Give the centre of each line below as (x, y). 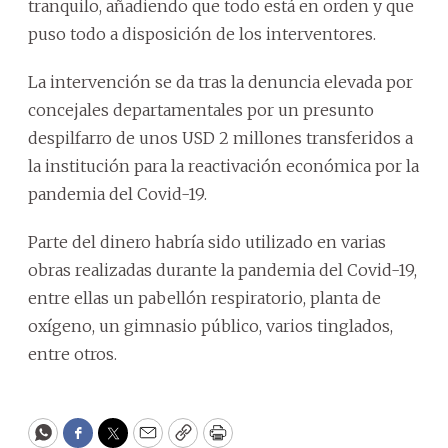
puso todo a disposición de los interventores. (202, 33)
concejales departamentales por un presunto (201, 109)
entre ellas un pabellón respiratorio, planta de (204, 297)
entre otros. (72, 353)
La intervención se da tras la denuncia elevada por (220, 81)
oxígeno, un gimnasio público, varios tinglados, (210, 325)
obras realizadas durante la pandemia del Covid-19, (222, 269)
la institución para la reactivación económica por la (223, 165)
